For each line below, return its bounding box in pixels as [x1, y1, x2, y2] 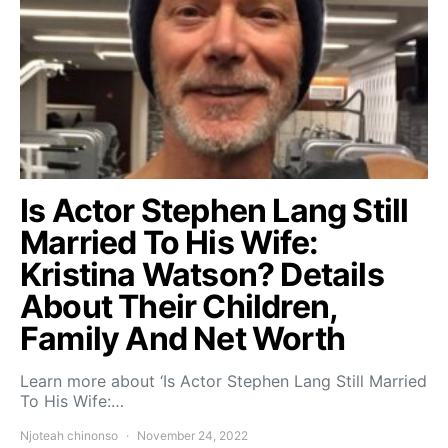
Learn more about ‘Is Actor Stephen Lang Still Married [20, 371, 427, 392]
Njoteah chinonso [20, 428, 118, 444]
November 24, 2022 [137, 428, 248, 444]
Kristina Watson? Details [20, 255, 384, 295]
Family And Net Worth [20, 319, 346, 359]
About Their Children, [20, 287, 338, 327]
